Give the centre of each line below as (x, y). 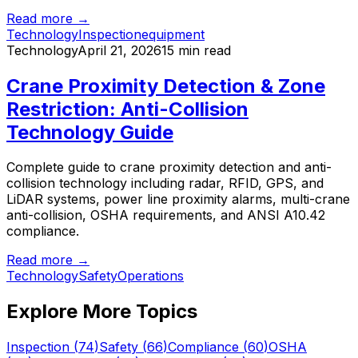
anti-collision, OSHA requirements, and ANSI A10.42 (166, 215)
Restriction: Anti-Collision (127, 109)
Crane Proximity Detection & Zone (166, 86)
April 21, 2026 (119, 50)
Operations (151, 276)
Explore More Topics (102, 312)
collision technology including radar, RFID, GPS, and (165, 183)
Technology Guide (90, 132)
